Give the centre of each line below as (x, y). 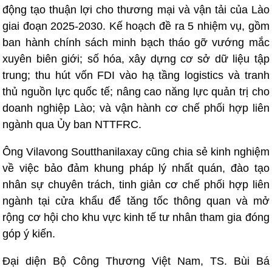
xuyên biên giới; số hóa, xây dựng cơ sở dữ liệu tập (136, 59)
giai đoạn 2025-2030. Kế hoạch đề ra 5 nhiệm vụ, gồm (136, 26)
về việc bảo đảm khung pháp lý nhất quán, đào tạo (136, 168)
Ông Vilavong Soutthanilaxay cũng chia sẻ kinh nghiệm (136, 152)
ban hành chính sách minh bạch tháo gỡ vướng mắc (136, 42)
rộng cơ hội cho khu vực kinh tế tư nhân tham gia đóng (136, 217)
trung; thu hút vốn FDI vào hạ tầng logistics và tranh (136, 75)
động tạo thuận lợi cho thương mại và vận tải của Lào (136, 10)
